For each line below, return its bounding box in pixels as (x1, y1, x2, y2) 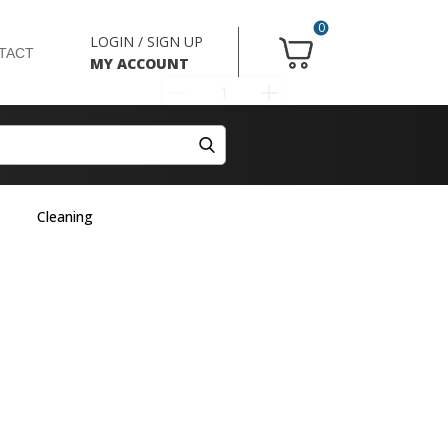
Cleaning (36, 207, 93, 226)
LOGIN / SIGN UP (90, 32, 203, 51)
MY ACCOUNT (90, 54, 189, 73)
